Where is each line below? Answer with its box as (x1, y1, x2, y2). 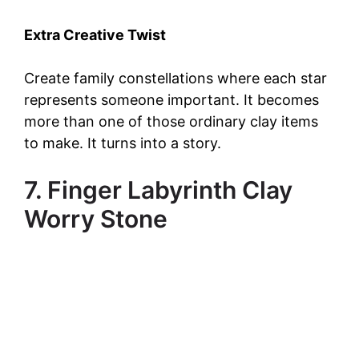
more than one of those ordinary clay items (24, 112, 318, 130)
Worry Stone (24, 204, 167, 233)
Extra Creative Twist (24, 26, 166, 43)
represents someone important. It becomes (24, 91, 319, 108)
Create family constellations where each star (24, 69, 327, 87)
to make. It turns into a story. (24, 134, 221, 151)
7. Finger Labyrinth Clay (24, 175, 292, 204)
